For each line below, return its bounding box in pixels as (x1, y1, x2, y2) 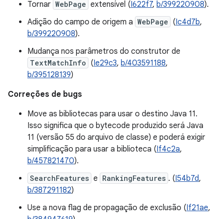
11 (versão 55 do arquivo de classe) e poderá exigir (27, 132, 205, 142)
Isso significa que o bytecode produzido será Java (27, 121, 203, 131)
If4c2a (156, 144, 180, 154)
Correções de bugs (8, 89, 82, 99)
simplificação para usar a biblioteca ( (27, 144, 156, 154)
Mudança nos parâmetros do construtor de (27, 46, 180, 56)
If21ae (186, 203, 208, 213)
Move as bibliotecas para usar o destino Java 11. (27, 109, 197, 119)
